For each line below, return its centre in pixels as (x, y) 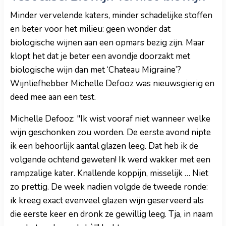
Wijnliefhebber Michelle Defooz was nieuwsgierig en (112, 83)
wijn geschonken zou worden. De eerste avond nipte (110, 132)
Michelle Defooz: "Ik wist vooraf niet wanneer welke (110, 119)
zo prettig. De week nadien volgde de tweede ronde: (109, 187)
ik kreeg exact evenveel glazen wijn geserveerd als (107, 200)
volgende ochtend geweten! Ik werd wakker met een (110, 159)
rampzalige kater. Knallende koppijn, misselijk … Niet (109, 173)
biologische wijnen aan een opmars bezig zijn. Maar (107, 42)
